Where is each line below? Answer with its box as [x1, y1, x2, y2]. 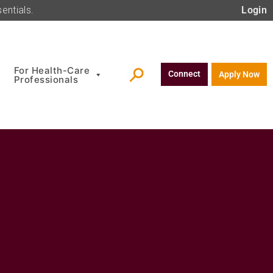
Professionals [13, 73, 79, 85]
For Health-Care [13, 64, 90, 76]
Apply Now [219, 69, 260, 79]
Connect [168, 69, 200, 79]
